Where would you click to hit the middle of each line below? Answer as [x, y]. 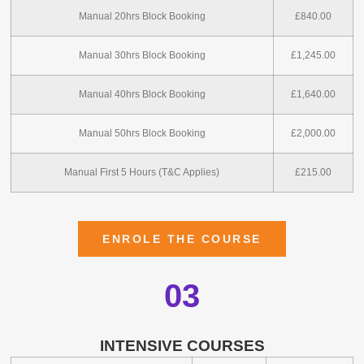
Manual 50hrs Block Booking [142, 134]
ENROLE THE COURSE [182, 239]
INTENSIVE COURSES [182, 345]
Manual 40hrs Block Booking [142, 95]
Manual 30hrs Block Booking [142, 56]
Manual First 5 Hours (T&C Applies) [142, 173]
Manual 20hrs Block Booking [142, 17]
